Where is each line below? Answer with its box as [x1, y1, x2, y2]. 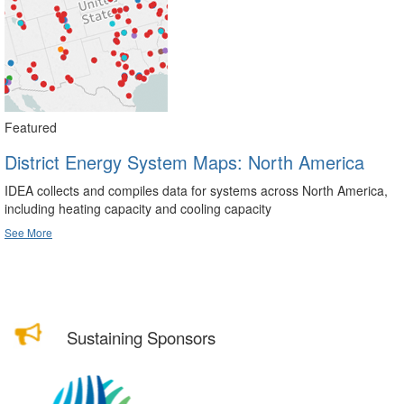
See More [5, 224, 52, 240]
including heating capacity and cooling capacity [5, 198, 271, 217]
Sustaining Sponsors [53, 325, 216, 349]
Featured [5, 117, 57, 136]
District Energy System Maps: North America [5, 148, 364, 175]
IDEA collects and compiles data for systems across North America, [5, 180, 388, 199]
